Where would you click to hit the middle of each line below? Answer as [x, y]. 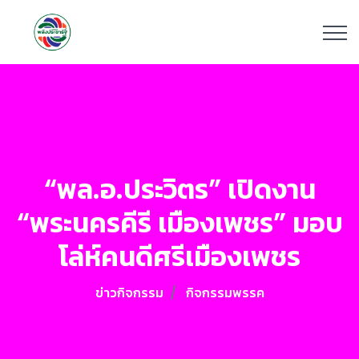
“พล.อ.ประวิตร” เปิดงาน [179, 189]
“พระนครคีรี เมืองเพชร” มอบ [179, 223]
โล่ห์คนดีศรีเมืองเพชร [179, 256]
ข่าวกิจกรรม [129, 292]
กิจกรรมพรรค [225, 292]
